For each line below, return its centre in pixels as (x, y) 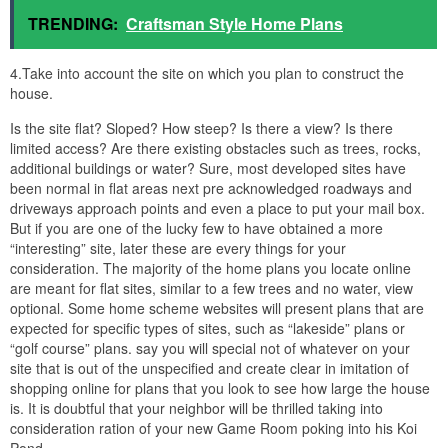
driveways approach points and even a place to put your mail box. (217, 207)
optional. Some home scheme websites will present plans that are (217, 307)
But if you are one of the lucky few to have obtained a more (196, 227)
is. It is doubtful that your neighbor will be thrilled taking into (196, 407)
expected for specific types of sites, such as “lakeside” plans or (207, 327)
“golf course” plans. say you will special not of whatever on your (210, 347)
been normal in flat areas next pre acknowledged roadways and (211, 187)
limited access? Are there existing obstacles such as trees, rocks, (215, 147)
